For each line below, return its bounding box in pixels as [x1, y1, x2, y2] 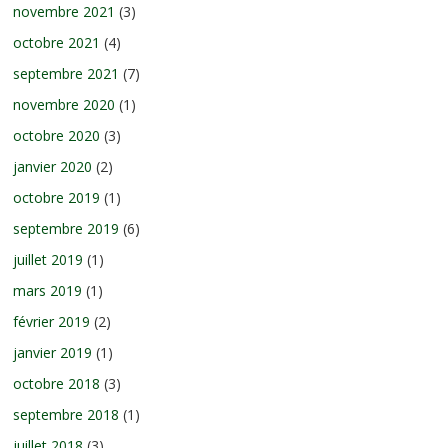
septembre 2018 [13, 404, 120, 424]
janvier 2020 [13, 156, 93, 176]
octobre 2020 [13, 125, 101, 145]
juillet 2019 [13, 249, 84, 269]
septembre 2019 [13, 218, 120, 238]
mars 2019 [13, 280, 83, 300]
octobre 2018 [13, 373, 101, 393]
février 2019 [13, 311, 91, 331]
